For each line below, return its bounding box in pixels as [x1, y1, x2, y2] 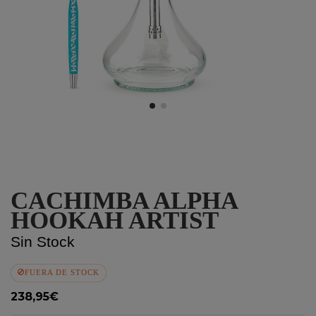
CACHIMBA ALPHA [11, 187, 237, 214]
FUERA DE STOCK [25, 269, 99, 276]
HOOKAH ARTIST [11, 207, 219, 234]
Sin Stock [11, 233, 75, 250]
